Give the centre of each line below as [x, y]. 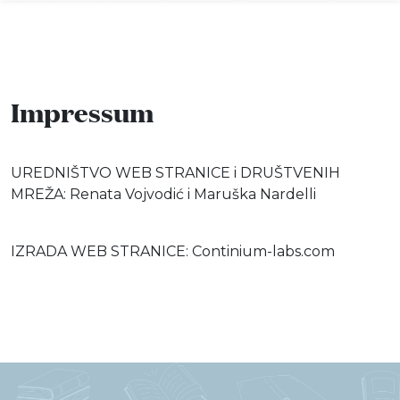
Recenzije [281, 225]
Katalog [272, 317]
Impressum [82, 111]
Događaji [278, 178]
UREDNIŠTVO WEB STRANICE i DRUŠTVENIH [175, 173]
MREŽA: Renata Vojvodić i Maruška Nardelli [163, 194]
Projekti [273, 271]
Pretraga [277, 370]
